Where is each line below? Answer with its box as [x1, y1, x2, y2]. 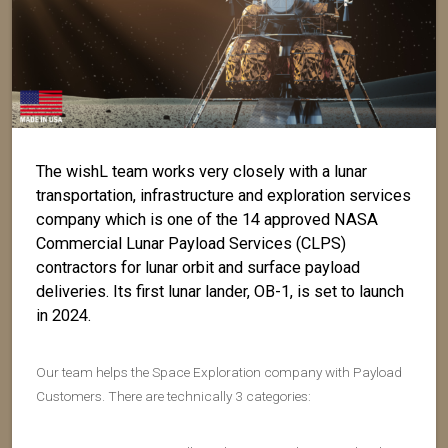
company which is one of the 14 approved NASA [36, 210, 378, 229]
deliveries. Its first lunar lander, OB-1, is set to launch [36, 282, 404, 301]
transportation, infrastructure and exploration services [36, 186, 411, 205]
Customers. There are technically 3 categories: [36, 388, 311, 404]
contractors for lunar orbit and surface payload [36, 258, 360, 277]
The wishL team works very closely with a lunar [36, 162, 367, 181]
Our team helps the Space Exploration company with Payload [36, 364, 402, 380]
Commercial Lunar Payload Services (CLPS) [36, 234, 346, 253]
